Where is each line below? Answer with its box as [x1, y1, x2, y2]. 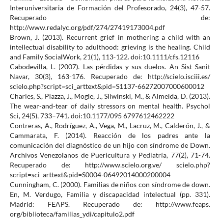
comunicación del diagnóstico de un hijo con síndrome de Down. [9, 141, 211, 150]
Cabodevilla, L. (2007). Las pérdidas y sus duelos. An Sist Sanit [9, 62, 211, 71]
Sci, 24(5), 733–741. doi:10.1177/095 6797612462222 [9, 111, 174, 120]
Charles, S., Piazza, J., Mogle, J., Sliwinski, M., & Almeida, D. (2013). [9, 92, 211, 101]
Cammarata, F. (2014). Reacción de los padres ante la [9, 131, 211, 140]
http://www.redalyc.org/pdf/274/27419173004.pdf [9, 23, 165, 32]
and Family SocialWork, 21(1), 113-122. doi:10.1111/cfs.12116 [9, 53, 199, 61]
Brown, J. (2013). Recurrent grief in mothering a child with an [9, 33, 211, 42]
